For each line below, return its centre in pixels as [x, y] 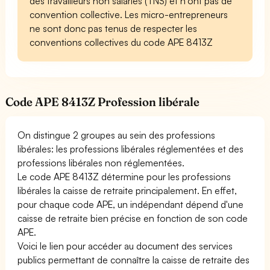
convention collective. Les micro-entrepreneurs [129, 14]
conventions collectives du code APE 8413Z [121, 42]
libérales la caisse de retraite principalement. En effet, [127, 190]
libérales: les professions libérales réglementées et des [131, 149]
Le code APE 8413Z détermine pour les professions [124, 176]
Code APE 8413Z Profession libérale [103, 102]
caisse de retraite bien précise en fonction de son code [133, 218]
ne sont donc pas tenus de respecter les [114, 28]
